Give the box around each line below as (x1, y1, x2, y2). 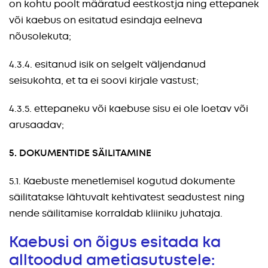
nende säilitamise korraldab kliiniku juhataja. (9, 207, 225, 220)
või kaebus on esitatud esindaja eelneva (9, 14, 202, 26)
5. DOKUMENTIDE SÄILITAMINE (9, 147, 151, 159)
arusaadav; (9, 118, 64, 131)
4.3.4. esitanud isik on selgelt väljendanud (9, 58, 206, 71)
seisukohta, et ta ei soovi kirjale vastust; (9, 74, 199, 87)
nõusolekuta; (9, 30, 71, 42)
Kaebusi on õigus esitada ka (9, 232, 221, 252)
